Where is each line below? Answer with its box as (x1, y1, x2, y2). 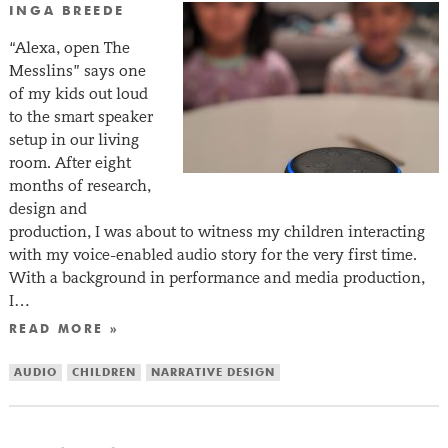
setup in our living (8, 130, 139, 150)
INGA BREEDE (8, 4, 125, 18)
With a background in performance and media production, (8, 268, 425, 288)
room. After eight (8, 153, 131, 173)
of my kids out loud (8, 84, 148, 104)
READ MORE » (8, 324, 120, 337)
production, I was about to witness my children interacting (8, 222, 425, 242)
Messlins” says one (8, 61, 146, 81)
